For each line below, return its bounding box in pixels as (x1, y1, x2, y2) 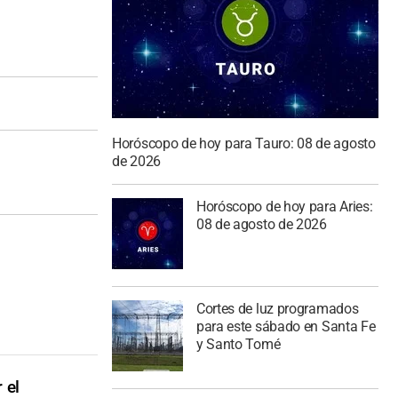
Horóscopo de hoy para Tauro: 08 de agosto (112, 135, 376, 153)
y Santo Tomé (195, 335, 281, 353)
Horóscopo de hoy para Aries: (195, 198, 373, 215)
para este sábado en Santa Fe (195, 317, 376, 335)
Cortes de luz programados (195, 299, 359, 317)
